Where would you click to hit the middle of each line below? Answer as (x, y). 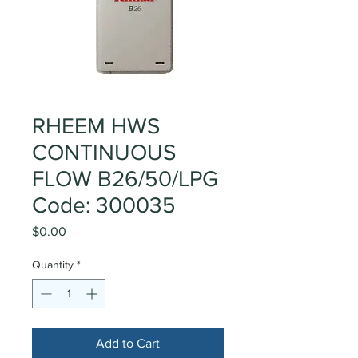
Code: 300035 (104, 205)
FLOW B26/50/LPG (125, 179)
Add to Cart (128, 343)
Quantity (53, 265)
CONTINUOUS (104, 152)
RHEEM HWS (96, 126)
